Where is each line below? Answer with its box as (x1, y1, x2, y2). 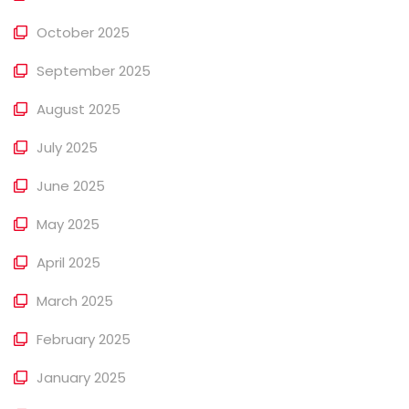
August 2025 (37, 99, 121, 119)
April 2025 (37, 252, 100, 272)
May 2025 (37, 214, 100, 234)
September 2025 (37, 60, 151, 80)
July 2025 (37, 137, 98, 157)
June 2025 (37, 175, 105, 195)
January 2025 (37, 367, 126, 387)
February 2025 (37, 329, 131, 349)
